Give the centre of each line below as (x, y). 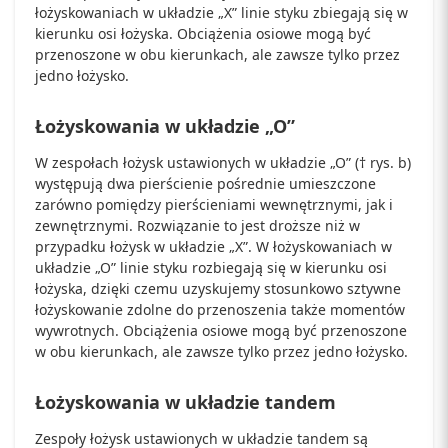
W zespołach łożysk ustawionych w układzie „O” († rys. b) (223, 162)
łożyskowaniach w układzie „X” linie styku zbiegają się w (221, 12)
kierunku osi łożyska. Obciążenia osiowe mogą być (203, 33)
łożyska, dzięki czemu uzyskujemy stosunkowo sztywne (218, 288)
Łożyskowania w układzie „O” (165, 125)
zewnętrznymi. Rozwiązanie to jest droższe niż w (197, 225)
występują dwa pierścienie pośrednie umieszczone (205, 183)
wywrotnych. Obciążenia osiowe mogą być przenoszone (221, 330)
